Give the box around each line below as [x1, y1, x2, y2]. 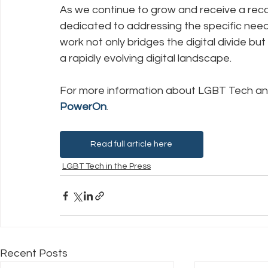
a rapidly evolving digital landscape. [60, 53, 232, 64]
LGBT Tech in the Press [62, 162, 151, 170]
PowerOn [60, 101, 106, 112]
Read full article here [90, 140, 173, 148]
